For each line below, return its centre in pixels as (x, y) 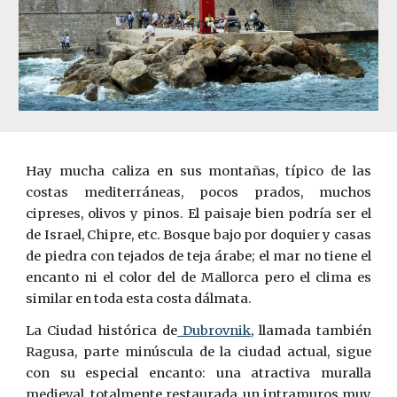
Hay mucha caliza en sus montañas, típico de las (198, 171)
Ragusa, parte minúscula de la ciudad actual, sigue (198, 352)
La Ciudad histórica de (101, 331)
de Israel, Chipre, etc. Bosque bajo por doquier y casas (198, 235)
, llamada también (311, 331)
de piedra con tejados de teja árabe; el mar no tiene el (198, 256)
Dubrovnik (214, 331)
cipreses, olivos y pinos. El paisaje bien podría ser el (198, 214)
